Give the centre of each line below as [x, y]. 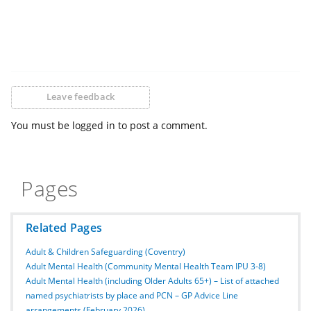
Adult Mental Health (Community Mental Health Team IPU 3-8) [146, 266]
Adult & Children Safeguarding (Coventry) [106, 251]
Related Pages [64, 227]
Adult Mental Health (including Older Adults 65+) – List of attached [152, 280]
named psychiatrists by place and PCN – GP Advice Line [132, 295]
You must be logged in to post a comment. [109, 125]
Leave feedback [81, 97]
